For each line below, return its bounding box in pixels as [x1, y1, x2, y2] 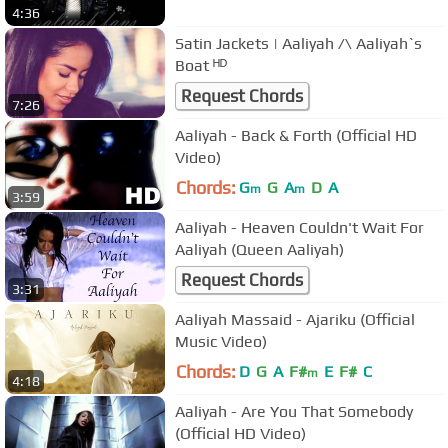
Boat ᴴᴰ [175, 55, 227, 75]
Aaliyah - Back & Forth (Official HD [175, 125, 417, 145]
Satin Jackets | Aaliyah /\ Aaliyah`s [175, 33, 422, 53]
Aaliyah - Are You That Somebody [175, 401, 413, 421]
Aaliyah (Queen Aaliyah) [231, 239, 344, 259]
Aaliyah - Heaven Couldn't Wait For [175, 217, 424, 237]
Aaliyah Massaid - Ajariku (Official [175, 309, 415, 329]
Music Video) [175, 331, 267, 351]
